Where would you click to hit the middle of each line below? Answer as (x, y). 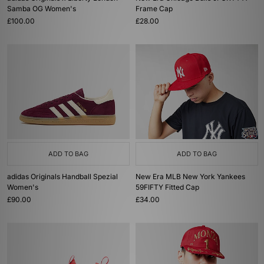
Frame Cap (154, 9)
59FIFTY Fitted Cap (167, 187)
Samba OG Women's (42, 9)
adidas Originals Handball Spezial (62, 176)
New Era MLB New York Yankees (190, 176)
